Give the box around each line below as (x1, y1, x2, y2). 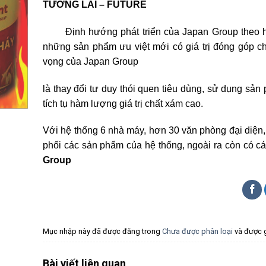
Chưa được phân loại (162, 226, 233, 236)
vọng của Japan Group (43, 56, 138, 66)
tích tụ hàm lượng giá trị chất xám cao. (43, 98, 203, 109)
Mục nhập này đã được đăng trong (43, 226, 162, 236)
